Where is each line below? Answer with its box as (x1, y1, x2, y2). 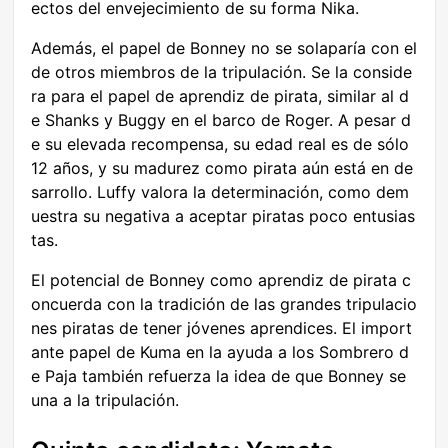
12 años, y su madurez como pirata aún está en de (31, 158, 413, 179)
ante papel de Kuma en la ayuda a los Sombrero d (31, 342, 409, 363)
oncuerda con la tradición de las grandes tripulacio (31, 294, 417, 315)
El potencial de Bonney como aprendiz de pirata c (31, 270, 411, 291)
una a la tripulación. (31, 390, 179, 411)
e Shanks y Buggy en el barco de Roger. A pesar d (31, 110, 411, 131)
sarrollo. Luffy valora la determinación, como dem (31, 182, 409, 203)
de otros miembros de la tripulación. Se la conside (31, 62, 412, 83)
